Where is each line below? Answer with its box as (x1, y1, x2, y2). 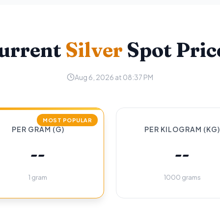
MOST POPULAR (43, 117, 92, 123)
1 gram (28, 173, 47, 181)
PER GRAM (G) (11, 125, 64, 134)
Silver (65, 38, 123, 62)
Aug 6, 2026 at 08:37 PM (75, 73, 153, 82)
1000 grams (164, 173, 201, 181)
